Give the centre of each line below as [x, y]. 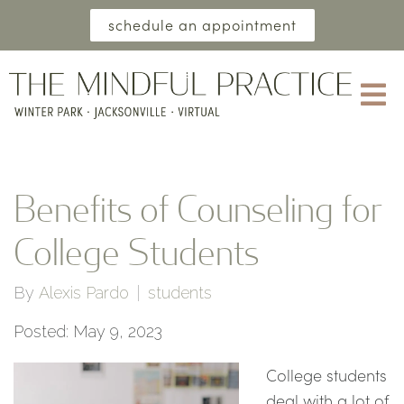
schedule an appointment [202, 25]
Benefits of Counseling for [198, 207]
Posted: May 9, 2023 [88, 331]
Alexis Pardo [84, 293]
